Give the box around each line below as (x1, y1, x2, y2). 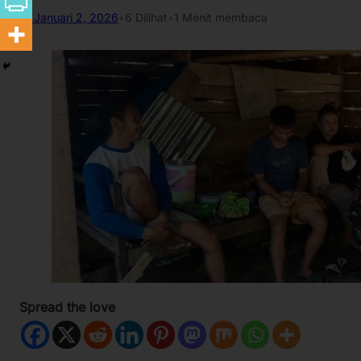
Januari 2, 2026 (34, 10, 118, 24)
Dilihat (132, 10, 168, 24)
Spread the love (19, 299, 115, 316)
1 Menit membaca (174, 10, 268, 24)
